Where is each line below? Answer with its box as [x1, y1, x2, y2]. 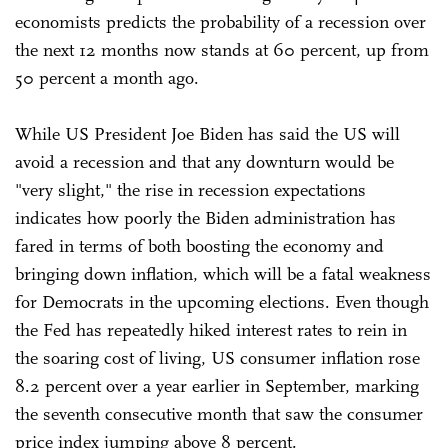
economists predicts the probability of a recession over [15, 10, 426, 33]
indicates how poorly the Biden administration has [15, 206, 396, 229]
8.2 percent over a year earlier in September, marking [15, 374, 419, 397]
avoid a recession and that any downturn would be [15, 150, 394, 173]
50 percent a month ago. [15, 66, 199, 89]
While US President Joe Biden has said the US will [15, 122, 400, 145]
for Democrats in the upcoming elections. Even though [15, 290, 429, 313]
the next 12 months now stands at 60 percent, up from [15, 38, 429, 61]
